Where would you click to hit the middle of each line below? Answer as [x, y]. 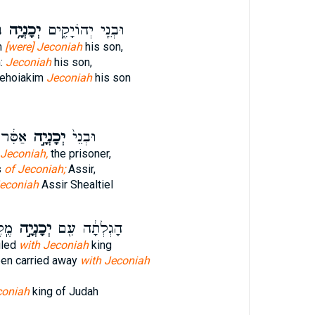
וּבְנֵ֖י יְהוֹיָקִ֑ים [82, 30]
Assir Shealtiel [76, 185]
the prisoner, [79, 154]
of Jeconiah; [34, 169]
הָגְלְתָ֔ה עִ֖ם [86, 229]
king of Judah [64, 291]
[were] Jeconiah [43, 47]
